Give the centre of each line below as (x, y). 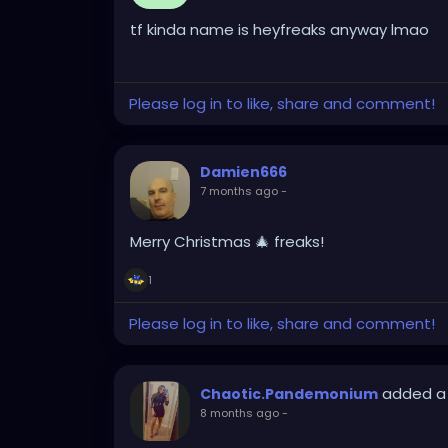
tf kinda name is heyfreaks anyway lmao (279, 30)
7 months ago (239, 191)
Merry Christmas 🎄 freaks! (227, 242)
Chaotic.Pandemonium (289, 394)
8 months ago (239, 413)
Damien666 (243, 172)
